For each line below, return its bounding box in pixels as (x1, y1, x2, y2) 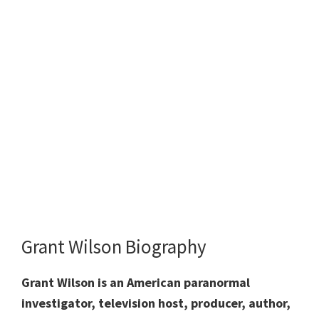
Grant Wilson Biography (21, 234, 206, 259)
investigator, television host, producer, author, (21, 295, 291, 312)
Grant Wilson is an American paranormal (21, 274, 250, 291)
